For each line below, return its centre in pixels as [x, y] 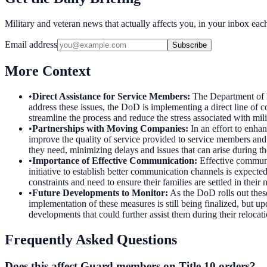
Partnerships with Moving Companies [109, 128]
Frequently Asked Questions [91, 239]
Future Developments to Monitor [99, 193]
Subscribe [190, 45]
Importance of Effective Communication [113, 160]
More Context [48, 71]
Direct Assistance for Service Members [110, 96]
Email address [31, 44]
